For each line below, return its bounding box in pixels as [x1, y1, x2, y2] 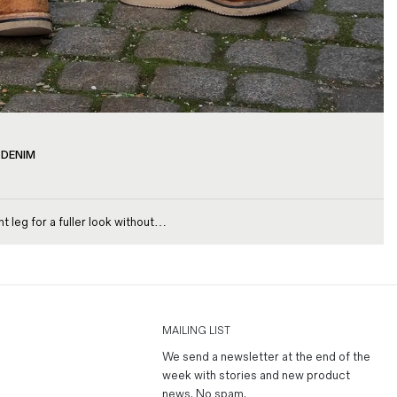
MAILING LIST [162, 323, 230, 338]
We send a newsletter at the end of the [162, 348, 370, 364]
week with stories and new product [162, 367, 350, 383]
